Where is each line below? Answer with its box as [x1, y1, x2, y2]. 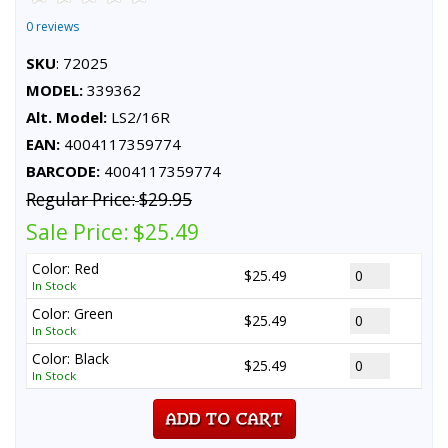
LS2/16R [107, 106, 170, 127]
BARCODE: [26, 160, 100, 181]
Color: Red [32, 258, 99, 278]
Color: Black [32, 348, 109, 368]
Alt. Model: [26, 106, 107, 127]
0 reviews [26, 17, 79, 35]
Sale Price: [26, 217, 129, 246]
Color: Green [32, 303, 113, 323]
